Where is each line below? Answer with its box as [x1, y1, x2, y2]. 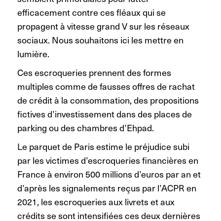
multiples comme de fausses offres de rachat [17, 79, 195, 92]
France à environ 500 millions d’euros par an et [17, 167, 201, 180]
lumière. [17, 47, 49, 60]
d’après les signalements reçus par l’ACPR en [17, 181, 196, 194]
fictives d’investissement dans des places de [17, 107, 192, 120]
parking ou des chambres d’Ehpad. [17, 121, 154, 134]
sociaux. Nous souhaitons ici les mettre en [17, 33, 184, 46]
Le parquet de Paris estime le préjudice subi [17, 140, 189, 152]
